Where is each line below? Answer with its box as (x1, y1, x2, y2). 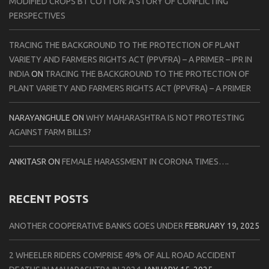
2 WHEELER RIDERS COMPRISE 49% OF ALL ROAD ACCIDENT (9, 250, 236, 260)
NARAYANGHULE (9, 112, 70, 122)
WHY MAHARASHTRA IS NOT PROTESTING (86, 112, 244, 122)
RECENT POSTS (9, 192, 88, 205)
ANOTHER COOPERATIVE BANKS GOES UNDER (9, 220, 183, 231)
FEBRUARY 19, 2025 (185, 220, 259, 231)
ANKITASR (9, 156, 46, 166)
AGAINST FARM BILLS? (9, 127, 91, 137)
